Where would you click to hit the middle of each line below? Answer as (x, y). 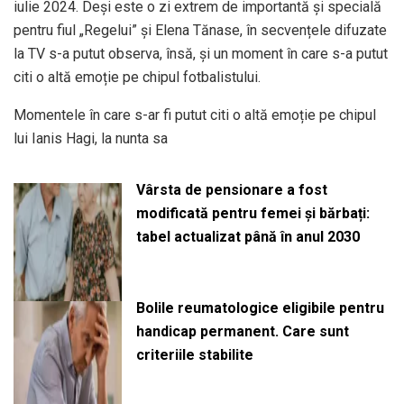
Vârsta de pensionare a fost (231, 190)
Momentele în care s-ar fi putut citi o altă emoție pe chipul (195, 115)
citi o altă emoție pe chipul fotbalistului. (137, 77)
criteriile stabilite (194, 354)
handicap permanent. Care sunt (242, 331)
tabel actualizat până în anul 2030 (248, 237)
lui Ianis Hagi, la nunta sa (91, 138)
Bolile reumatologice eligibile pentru (260, 308)
